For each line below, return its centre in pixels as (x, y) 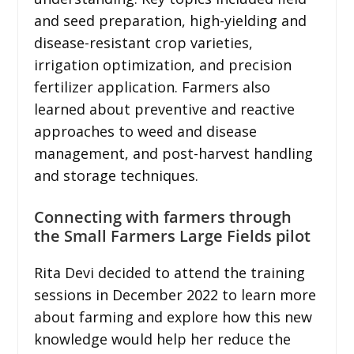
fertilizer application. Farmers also (152, 87)
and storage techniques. (116, 175)
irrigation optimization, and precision (162, 64)
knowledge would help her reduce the (162, 339)
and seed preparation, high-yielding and (170, 20)
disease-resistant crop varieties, (143, 42)
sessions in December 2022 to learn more (175, 294)
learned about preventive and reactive (164, 109)
